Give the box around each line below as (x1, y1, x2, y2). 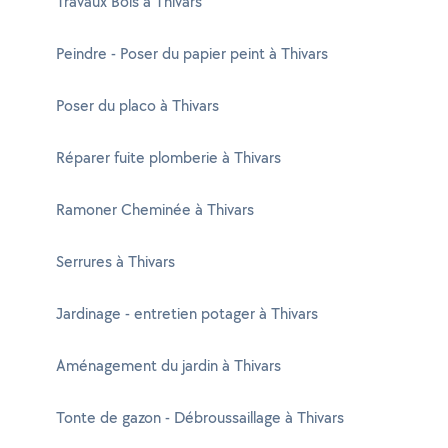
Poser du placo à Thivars (56, 95, 219, 116)
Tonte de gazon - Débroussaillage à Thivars (56, 407, 344, 428)
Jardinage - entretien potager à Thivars (56, 303, 318, 324)
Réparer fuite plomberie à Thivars (56, 147, 281, 168)
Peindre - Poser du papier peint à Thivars (56, 43, 328, 64)
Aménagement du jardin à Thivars (56, 355, 281, 376)
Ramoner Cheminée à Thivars (56, 199, 254, 220)
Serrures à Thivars (56, 251, 175, 272)
